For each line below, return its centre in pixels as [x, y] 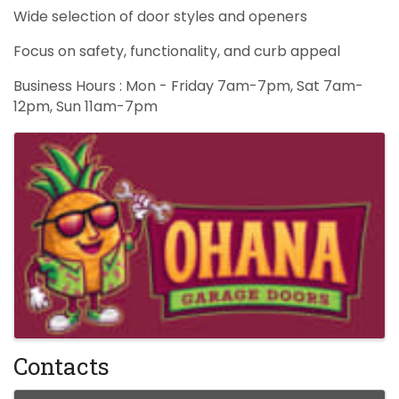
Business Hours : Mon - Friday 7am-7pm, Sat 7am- [188, 85]
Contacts [61, 366]
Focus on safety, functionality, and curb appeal [177, 51]
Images [53, 147]
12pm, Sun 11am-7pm [85, 106]
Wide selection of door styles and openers [160, 16]
